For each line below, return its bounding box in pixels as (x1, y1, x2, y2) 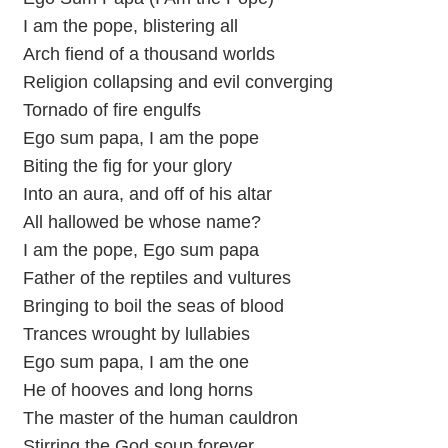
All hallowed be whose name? (22, 211, 261, 232)
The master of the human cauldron (22, 407, 298, 428)
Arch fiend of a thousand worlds (22, 43, 275, 64)
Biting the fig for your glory (22, 155, 232, 176)
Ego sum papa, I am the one (22, 351, 249, 372)
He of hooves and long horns (22, 379, 253, 400)
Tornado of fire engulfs (22, 99, 201, 120)
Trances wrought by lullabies (22, 323, 250, 344)
